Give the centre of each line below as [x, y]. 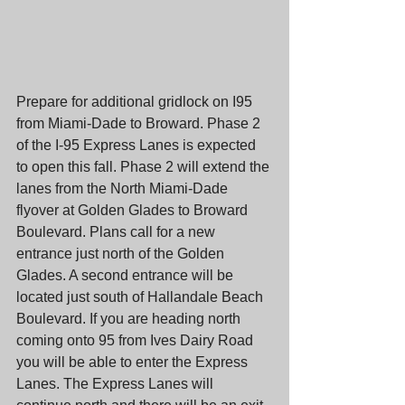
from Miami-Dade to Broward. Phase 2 [140, 123]
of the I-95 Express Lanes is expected [138, 145]
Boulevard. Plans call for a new [118, 231]
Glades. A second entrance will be [127, 275]
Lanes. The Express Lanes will [117, 383]
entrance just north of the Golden [122, 253]
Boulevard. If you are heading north [130, 318]
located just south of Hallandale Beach [141, 297]
